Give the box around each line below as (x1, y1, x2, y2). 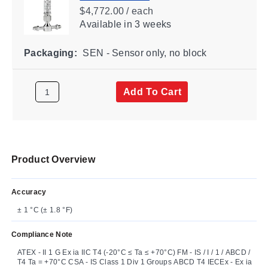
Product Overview (11, 154, 95, 165)
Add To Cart (123, 86, 181, 97)
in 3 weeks (121, 19, 171, 29)
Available (79, 19, 121, 29)
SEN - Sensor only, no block (80, 47, 206, 58)
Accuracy (11, 187, 47, 196)
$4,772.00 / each (79, 5, 153, 16)
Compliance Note (11, 230, 73, 239)
